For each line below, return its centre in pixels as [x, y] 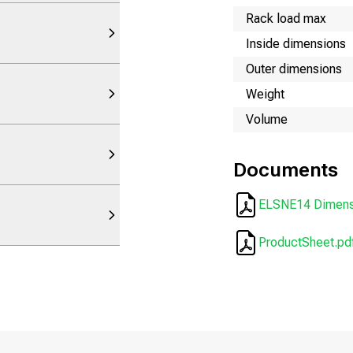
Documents [286, 169]
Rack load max [286, 18]
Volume [267, 119]
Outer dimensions [294, 69]
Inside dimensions [296, 43]
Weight [265, 94]
